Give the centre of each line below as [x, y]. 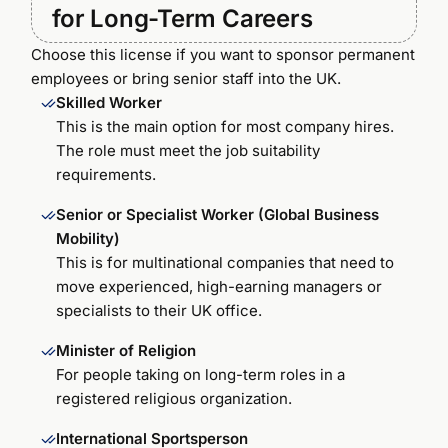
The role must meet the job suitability [188, 150]
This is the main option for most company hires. [225, 126]
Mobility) [88, 238]
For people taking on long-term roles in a [201, 374]
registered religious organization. [174, 398]
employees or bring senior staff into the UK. [186, 78]
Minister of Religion [126, 350]
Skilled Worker [109, 102]
